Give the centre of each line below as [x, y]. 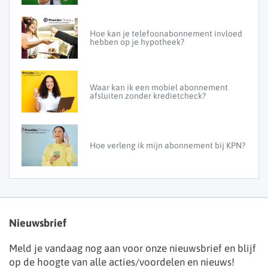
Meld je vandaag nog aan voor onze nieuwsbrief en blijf [133, 249]
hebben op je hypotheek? [137, 42]
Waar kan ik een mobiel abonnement [159, 88]
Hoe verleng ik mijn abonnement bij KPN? [167, 146]
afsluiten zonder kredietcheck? [148, 96]
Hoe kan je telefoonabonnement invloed [166, 34]
